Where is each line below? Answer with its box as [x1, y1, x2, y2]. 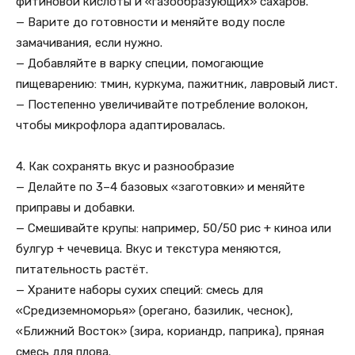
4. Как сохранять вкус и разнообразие [16, 159, 235, 174]
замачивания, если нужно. [16, 36, 162, 50]
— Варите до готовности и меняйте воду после [16, 15, 285, 29]
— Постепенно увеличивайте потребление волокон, [16, 97, 308, 112]
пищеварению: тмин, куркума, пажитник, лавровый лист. [16, 77, 338, 91]
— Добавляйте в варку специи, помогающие [16, 56, 264, 71]
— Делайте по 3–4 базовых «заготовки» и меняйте [16, 180, 305, 194]
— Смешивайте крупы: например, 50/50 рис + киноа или [16, 221, 331, 235]
